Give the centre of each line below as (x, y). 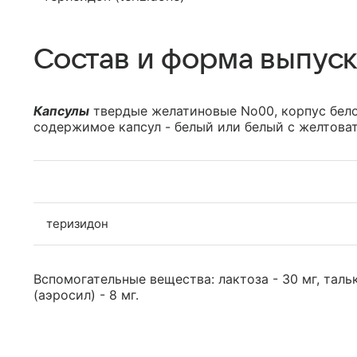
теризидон (77, 224)
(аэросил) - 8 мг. (86, 295)
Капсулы (61, 111)
